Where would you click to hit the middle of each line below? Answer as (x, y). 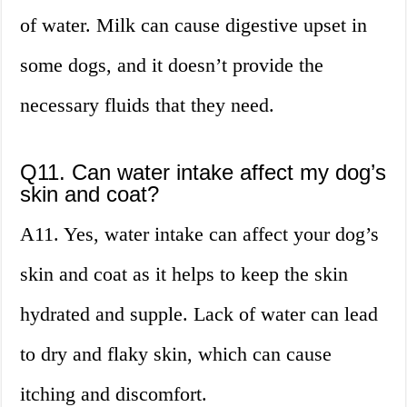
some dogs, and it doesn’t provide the (172, 65)
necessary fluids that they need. (148, 105)
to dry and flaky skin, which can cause (176, 354)
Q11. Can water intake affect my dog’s (203, 173)
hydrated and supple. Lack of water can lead (199, 314)
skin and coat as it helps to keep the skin (184, 274)
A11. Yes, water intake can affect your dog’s (200, 234)
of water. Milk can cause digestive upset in (194, 25)
